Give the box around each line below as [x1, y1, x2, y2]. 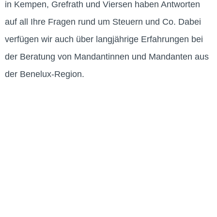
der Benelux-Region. [5, 69, 84, 79]
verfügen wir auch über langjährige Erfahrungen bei [5, 34, 203, 45]
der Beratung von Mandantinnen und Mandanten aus [5, 52, 209, 62]
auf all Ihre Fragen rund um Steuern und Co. [5, 17, 176, 27]
